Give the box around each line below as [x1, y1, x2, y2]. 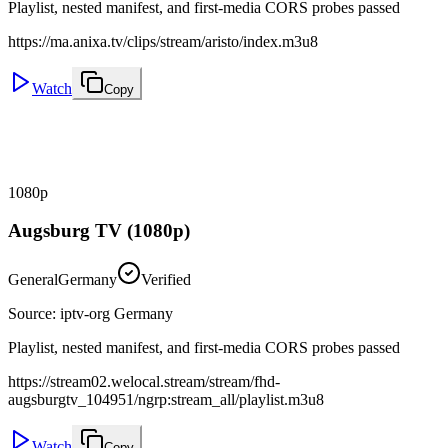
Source [8, 305, 52, 323]
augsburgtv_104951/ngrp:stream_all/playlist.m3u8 [8, 391, 324, 409]
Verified [141, 271, 191, 289]
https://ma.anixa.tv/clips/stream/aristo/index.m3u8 [8, 32, 318, 50]
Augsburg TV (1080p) [8, 220, 190, 242]
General [8, 271, 58, 289]
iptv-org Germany [60, 305, 173, 323]
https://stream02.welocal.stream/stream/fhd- [8, 373, 280, 391]
